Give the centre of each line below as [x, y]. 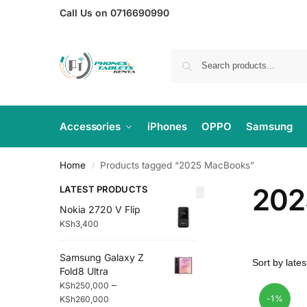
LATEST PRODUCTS [104, 189]
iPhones [167, 126]
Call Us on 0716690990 [114, 13]
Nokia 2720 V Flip [100, 209]
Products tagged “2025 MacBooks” [177, 165]
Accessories [90, 126]
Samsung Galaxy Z [102, 258]
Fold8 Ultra [84, 271]
